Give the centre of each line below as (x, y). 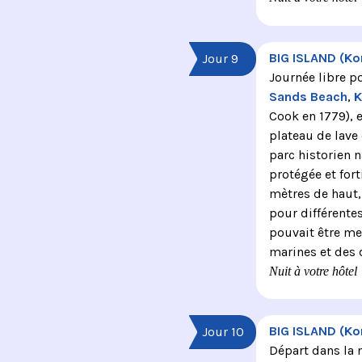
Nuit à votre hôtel (313, 271)
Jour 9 (220, 58)
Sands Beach (308, 96)
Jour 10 (223, 331)
